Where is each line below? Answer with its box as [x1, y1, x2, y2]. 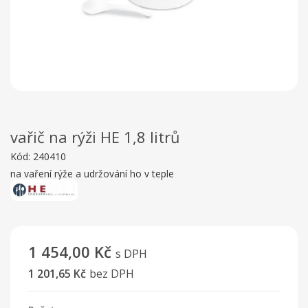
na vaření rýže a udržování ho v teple [10, 167, 174, 180]
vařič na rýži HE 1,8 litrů [10, 126, 180, 147]
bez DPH [89, 266, 134, 281]
